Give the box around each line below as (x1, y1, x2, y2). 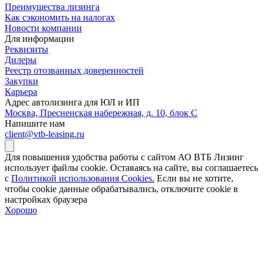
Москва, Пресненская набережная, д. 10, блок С (5, 108, 197, 118)
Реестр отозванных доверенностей (5, 65, 144, 76)
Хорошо (5, 205, 37, 216)
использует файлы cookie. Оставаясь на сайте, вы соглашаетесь (5, 163, 258, 173)
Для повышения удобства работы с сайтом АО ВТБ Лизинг (5, 152, 244, 163)
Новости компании (5, 23, 82, 34)
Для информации (5, 34, 74, 44)
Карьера (5, 87, 37, 97)
